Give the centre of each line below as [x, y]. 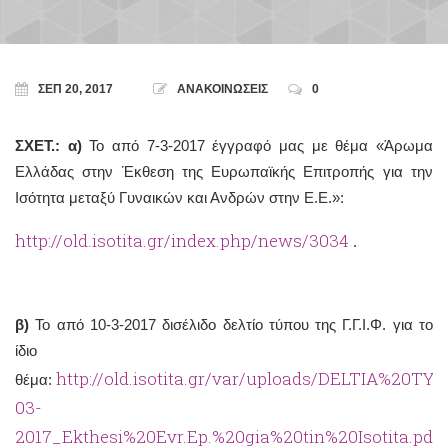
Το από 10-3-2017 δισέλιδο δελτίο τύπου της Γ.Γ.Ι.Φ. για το [234, 324]
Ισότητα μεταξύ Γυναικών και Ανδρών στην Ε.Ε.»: [179, 197]
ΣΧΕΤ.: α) [48, 145]
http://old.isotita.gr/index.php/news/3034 [182, 241]
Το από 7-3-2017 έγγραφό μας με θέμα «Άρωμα [257, 145]
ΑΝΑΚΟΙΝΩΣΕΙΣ [222, 89]
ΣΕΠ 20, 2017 [75, 89]
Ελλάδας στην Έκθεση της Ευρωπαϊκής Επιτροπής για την [224, 171]
